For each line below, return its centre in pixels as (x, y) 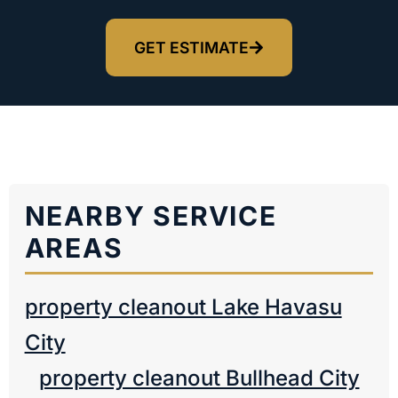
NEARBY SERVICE (151, 215)
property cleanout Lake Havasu (183, 307)
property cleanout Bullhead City (199, 378)
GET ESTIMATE (191, 47)
